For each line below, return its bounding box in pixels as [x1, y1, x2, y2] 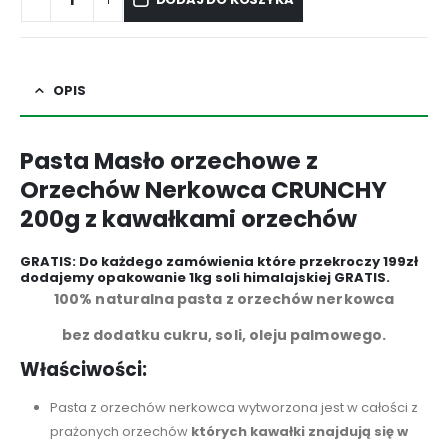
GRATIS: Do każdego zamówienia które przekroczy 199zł [20, 252, 418, 272]
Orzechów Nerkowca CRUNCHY [20, 174, 387, 207]
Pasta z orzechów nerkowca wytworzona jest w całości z [49, 398, 418, 418]
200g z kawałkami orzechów [20, 203, 357, 236]
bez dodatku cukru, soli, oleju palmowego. [62, 325, 386, 346]
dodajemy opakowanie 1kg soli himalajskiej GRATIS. [20, 268, 390, 288]
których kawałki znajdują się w [190, 422, 408, 442]
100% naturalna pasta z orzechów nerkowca [54, 289, 394, 310]
